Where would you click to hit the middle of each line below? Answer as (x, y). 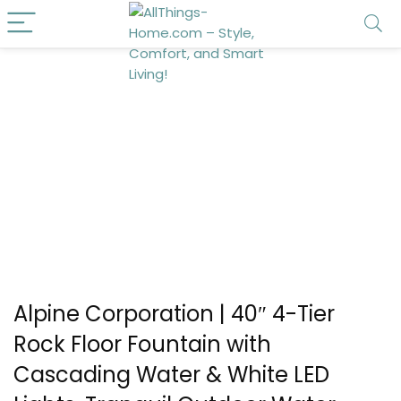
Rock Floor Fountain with (142, 344)
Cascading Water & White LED (171, 375)
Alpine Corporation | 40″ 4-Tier (174, 314)
